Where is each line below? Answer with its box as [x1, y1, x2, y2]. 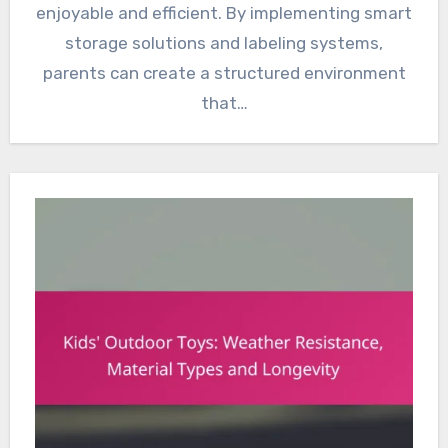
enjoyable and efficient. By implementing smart [36, 3, 412, 24]
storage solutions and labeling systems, [65, 33, 383, 54]
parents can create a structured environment [42, 63, 406, 84]
